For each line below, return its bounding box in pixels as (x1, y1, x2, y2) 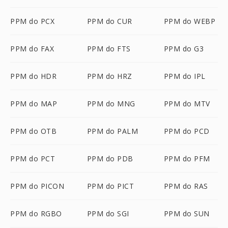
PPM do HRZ (87, 71, 132, 81)
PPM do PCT (10, 154, 55, 163)
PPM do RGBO (10, 209, 62, 218)
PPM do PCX (10, 16, 54, 26)
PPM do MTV (163, 99, 210, 108)
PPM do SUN (163, 209, 210, 218)
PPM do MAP (10, 99, 57, 108)
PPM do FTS (87, 44, 131, 53)
